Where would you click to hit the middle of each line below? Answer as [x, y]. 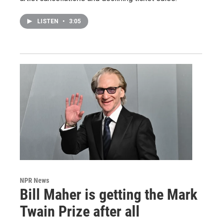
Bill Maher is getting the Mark [109, 195]
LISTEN [49, 22]
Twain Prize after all [80, 212]
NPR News [34, 181]
